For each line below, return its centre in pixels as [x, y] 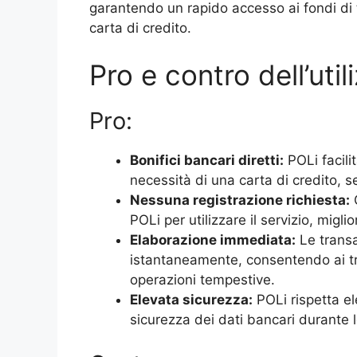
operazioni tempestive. [202, 280]
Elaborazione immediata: [213, 240]
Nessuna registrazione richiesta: [240, 200]
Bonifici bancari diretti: [207, 161]
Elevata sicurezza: [191, 300]
